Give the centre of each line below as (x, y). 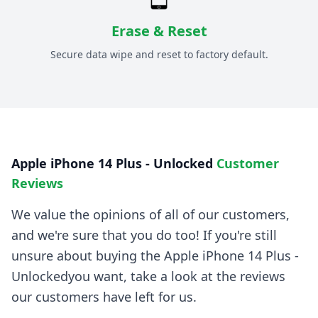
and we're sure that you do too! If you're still (144, 235)
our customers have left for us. (104, 297)
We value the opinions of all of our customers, (150, 215)
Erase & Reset (159, 31)
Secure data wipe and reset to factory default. (159, 55)
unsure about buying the (88, 256)
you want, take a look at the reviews (177, 276)
